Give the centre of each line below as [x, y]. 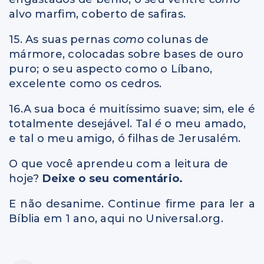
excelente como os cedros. [85, 83]
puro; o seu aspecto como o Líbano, [111, 69]
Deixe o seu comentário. [113, 178]
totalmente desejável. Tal [82, 123]
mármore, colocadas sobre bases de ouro [126, 54]
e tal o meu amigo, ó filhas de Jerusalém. [125, 138]
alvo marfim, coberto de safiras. [97, 14]
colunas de [178, 39]
